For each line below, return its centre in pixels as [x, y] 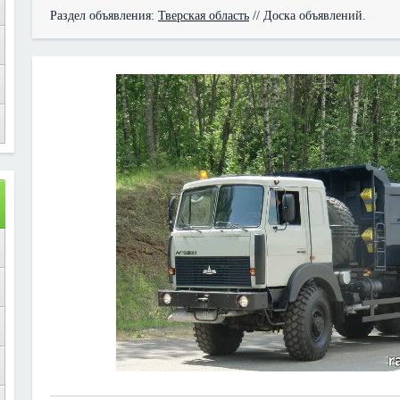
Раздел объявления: [104, 16]
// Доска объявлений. [308, 16]
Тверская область [204, 16]
